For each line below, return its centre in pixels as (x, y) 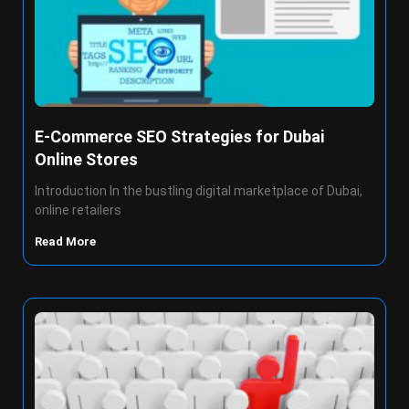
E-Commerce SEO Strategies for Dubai (179, 136)
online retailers (78, 210)
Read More (67, 241)
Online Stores (86, 159)
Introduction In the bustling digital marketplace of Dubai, (199, 191)
